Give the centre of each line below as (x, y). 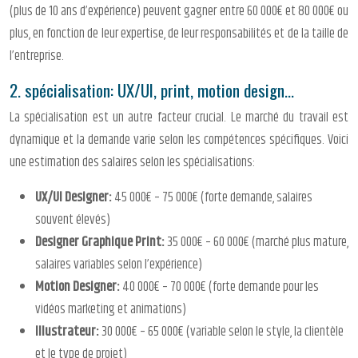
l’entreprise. (37, 56)
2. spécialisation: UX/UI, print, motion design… (152, 90)
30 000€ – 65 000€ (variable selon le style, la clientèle (223, 332)
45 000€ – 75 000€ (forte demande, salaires (213, 198)
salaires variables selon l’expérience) (119, 265)
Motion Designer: (79, 287)
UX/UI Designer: (75, 198)
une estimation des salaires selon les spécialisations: (132, 163)
